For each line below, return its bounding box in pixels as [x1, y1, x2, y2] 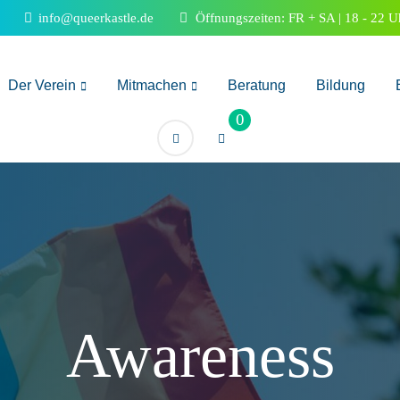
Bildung [316, 77, 366, 93]
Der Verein [8, 77, 77, 93]
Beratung [228, 77, 287, 93]
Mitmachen [117, 77, 187, 93]
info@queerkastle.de [35, 11, 154, 25]
